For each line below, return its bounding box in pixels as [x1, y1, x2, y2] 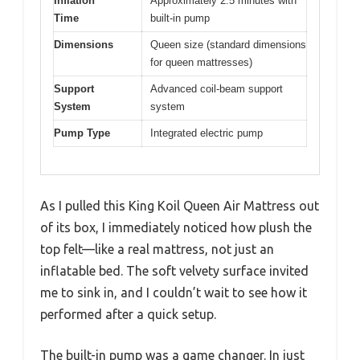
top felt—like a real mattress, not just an [40, 242, 274, 257]
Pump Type [54, 126, 110, 139]
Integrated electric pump [150, 126, 263, 139]
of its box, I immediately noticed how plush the [40, 220, 312, 235]
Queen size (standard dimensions [150, 38, 306, 51]
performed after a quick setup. [40, 307, 216, 322]
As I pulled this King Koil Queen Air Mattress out [40, 198, 319, 214]
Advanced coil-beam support [150, 82, 283, 95]
